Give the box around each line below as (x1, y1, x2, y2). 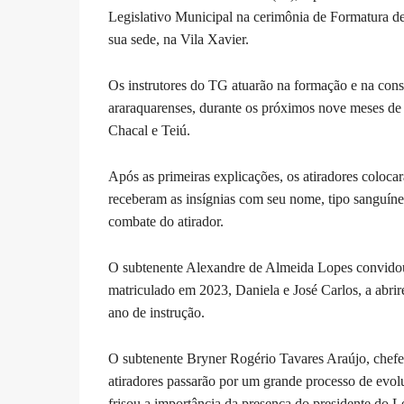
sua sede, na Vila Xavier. (107, 32, 252, 47)
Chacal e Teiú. (107, 123, 194, 138)
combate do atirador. (107, 214, 227, 229)
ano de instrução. (107, 305, 212, 320)
